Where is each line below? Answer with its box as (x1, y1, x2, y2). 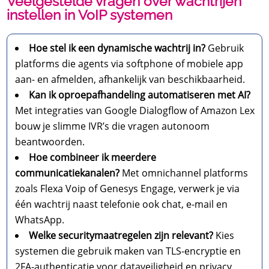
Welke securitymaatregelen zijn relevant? (29, 229, 214, 243)
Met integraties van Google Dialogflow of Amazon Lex (15, 104, 255, 118)
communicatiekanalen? (15, 166, 120, 180)
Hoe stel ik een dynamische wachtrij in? (29, 41, 206, 55)
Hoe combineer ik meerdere (29, 151, 157, 165)
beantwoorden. (15, 135, 85, 149)
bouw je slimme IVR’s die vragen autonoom (15, 119, 210, 133)
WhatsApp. (15, 213, 65, 227)
